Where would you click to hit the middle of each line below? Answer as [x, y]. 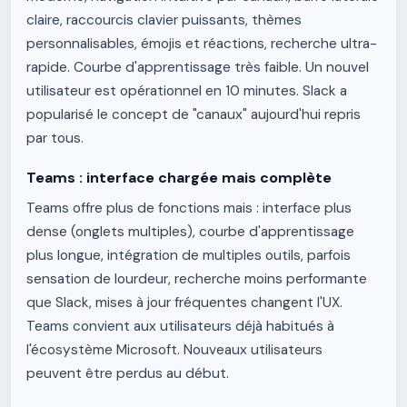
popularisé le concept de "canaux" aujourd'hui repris [194, 114]
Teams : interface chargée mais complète [179, 178]
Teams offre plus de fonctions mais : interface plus [189, 208]
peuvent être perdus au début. [128, 373]
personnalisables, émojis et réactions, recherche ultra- [202, 44]
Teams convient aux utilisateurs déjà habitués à [180, 326]
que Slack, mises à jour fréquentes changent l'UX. [184, 303]
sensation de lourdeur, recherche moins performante [197, 279]
